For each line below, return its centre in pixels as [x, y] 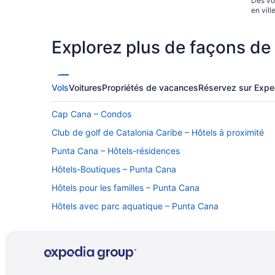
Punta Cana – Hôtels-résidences [116, 151]
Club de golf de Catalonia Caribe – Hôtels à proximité [158, 133]
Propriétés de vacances [150, 88]
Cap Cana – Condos [91, 114]
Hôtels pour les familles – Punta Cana [126, 188]
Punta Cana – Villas [90, 225]
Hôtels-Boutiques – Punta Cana [114, 169]
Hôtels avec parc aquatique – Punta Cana [135, 206]
